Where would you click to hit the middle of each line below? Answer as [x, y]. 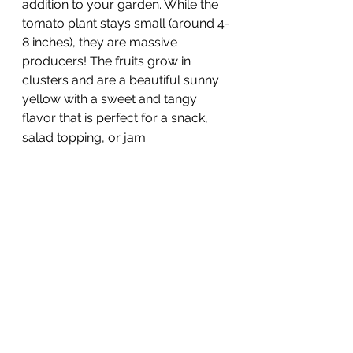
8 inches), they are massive [101, 43]
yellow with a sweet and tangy [111, 99]
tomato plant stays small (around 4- [126, 24]
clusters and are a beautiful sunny [122, 80]
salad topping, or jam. [87, 138]
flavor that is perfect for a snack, [117, 118]
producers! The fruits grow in [108, 61]
